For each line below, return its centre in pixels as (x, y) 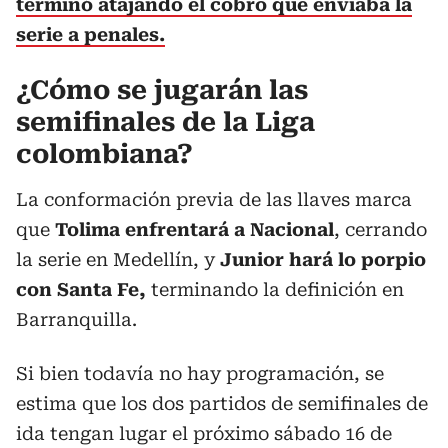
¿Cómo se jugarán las (162, 90)
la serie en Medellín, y (118, 259)
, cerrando (380, 229)
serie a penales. (90, 34)
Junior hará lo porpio (323, 259)
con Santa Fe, (83, 289)
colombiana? (104, 154)
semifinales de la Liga (165, 122)
